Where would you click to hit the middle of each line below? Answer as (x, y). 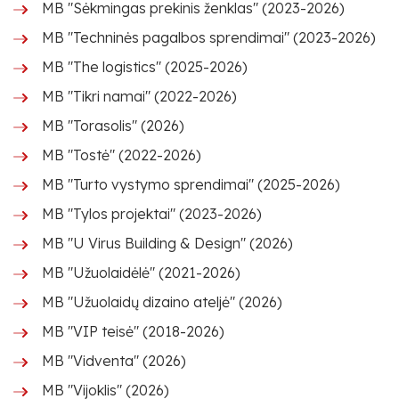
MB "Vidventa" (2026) (114, 361)
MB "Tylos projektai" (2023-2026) (152, 214)
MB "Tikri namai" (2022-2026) (139, 96)
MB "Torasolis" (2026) (113, 126)
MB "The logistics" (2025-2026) (145, 67)
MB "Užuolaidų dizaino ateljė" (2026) (162, 302)
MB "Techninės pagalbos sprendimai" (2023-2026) (209, 37)
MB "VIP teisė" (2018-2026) (133, 331)
